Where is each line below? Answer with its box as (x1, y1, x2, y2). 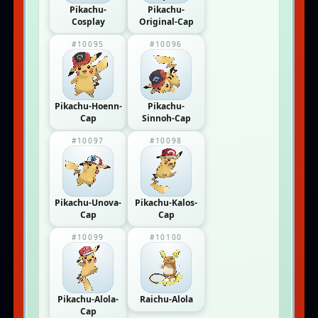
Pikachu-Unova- (55, 197, 121, 209)
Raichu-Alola (139, 293, 193, 305)
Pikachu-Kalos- (135, 197, 197, 209)
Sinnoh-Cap (141, 112, 191, 124)
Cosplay (71, 16, 105, 28)
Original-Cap (138, 16, 194, 28)
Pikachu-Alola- (57, 293, 119, 305)
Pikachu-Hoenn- (54, 100, 122, 112)
